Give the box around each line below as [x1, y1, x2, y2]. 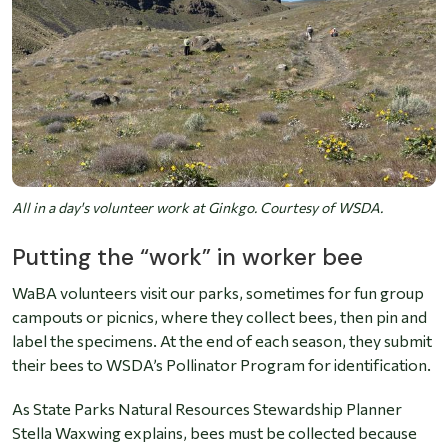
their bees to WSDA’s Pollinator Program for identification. [12, 355, 431, 375]
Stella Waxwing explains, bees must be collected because [12, 423, 417, 443]
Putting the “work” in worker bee [12, 242, 363, 273]
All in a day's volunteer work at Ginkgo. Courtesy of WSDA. [12, 199, 383, 217]
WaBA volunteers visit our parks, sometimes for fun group [12, 283, 424, 303]
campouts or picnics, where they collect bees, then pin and [12, 307, 427, 327]
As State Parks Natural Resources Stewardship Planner [12, 399, 402, 419]
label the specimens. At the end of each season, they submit [12, 331, 432, 351]
